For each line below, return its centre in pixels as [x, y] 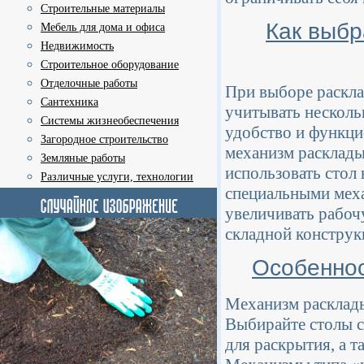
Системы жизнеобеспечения [110, 121]
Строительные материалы [103, 9]
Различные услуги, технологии [117, 177]
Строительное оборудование [110, 65]
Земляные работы [83, 158]
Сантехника [69, 102]
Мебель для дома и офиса [103, 27]
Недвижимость [77, 46]
